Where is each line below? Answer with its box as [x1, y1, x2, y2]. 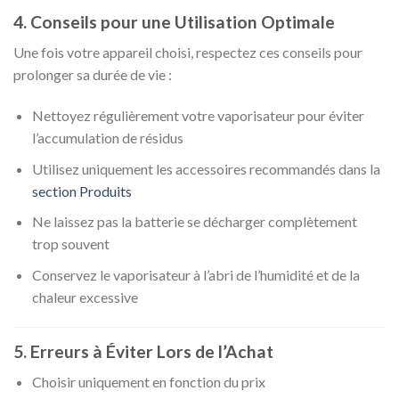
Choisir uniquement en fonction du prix [31, 373, 265, 391]
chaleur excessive [31, 288, 138, 305]
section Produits [31, 182, 132, 199]
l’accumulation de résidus [31, 129, 183, 147]
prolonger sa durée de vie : [13, 66, 172, 84]
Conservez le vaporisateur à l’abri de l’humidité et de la [31, 265, 360, 283]
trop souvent [31, 235, 110, 253]
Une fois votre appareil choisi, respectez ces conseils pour [13, 44, 362, 61]
